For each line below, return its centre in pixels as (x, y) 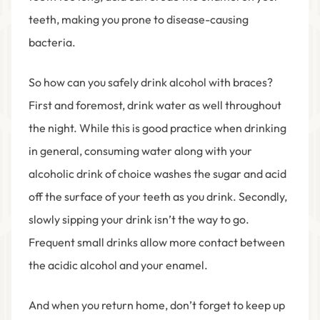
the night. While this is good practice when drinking (157, 128)
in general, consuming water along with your (140, 151)
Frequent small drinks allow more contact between (157, 242)
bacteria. (53, 42)
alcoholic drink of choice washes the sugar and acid (157, 174)
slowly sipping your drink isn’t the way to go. (139, 220)
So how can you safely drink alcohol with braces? (151, 82)
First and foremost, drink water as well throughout (155, 105)
